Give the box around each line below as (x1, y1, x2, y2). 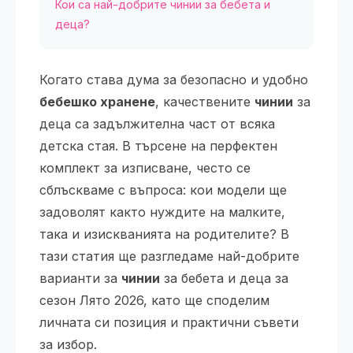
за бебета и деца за (160, 270, 288, 286)
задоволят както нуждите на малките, (39, 204, 285, 220)
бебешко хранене (39, 94, 155, 110)
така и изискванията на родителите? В (39, 226, 289, 242)
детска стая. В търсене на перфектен (39, 138, 277, 154)
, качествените (155, 94, 255, 110)
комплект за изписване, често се (39, 160, 251, 176)
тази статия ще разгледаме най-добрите (39, 248, 299, 264)
